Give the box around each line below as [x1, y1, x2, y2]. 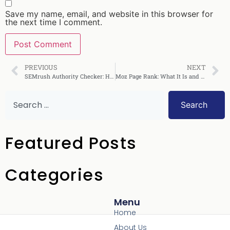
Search [181, 100, 207, 110]
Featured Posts [5, 131, 137, 155]
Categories [5, 163, 104, 186]
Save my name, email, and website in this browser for [5, 8, 213, 19]
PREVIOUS [24, 63, 57, 71]
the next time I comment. [5, 16, 102, 27]
